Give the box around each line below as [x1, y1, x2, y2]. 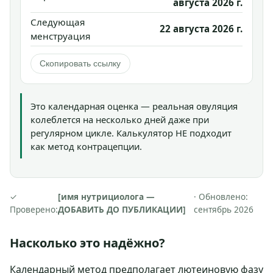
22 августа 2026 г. [160, 23, 243, 35]
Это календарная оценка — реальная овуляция [30, 99, 238, 112]
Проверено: [10, 203, 58, 215]
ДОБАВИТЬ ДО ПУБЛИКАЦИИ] [58, 203, 186, 215]
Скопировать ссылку [40, 59, 121, 69]
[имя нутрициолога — [58, 190, 155, 202]
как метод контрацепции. [30, 140, 143, 152]
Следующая [30, 16, 85, 29]
